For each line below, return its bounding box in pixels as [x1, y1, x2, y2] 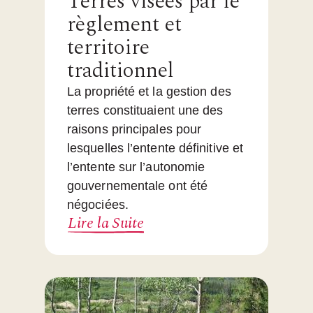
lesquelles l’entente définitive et [67, 141, 244, 156]
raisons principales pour [67, 122, 202, 137]
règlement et [67, 8, 182, 41]
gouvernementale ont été [67, 179, 208, 194]
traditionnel [67, 54, 174, 87]
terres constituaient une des [67, 103, 224, 118]
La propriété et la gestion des [67, 85, 231, 99]
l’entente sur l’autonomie [67, 160, 205, 175]
